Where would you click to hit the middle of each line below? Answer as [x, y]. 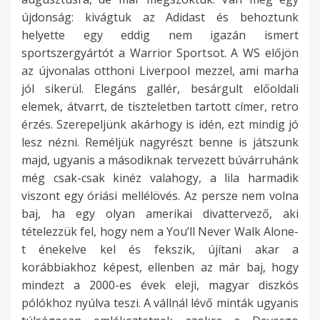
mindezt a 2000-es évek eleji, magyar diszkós [160, 285]
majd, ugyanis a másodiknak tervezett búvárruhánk [160, 160]
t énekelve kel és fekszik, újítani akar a [160, 250]
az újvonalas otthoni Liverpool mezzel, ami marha [160, 71]
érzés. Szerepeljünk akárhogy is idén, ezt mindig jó [160, 125]
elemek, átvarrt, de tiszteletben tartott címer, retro [160, 107]
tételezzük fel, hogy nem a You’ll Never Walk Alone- [160, 232]
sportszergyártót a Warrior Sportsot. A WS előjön [160, 53]
